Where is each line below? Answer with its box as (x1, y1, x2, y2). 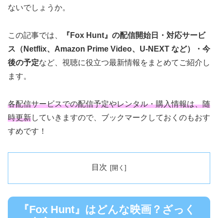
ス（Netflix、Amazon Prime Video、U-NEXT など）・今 (8, 45, 210, 54)
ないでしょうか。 (8, 3, 70, 12)
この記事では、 (8, 31, 62, 40)
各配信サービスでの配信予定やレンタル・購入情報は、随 (8, 100, 210, 109)
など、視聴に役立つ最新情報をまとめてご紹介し (39, 58, 210, 67)
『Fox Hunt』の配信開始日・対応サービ (62, 31, 205, 40)
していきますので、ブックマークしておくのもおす (31, 113, 210, 122)
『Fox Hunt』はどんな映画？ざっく (18, 203, 196, 216)
